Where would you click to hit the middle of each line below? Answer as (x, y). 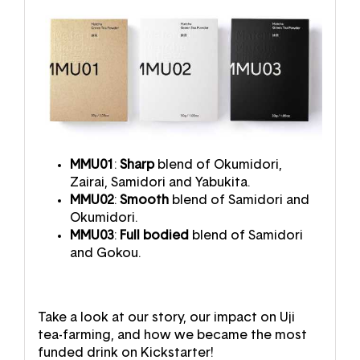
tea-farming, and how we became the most (172, 335)
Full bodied (154, 236)
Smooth (144, 200)
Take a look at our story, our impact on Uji (166, 318)
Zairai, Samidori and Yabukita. (160, 183)
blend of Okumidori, (218, 165)
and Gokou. (105, 254)
